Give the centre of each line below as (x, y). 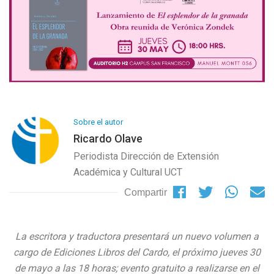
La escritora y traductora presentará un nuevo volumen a (137, 236)
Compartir (146, 192)
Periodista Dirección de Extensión (146, 156)
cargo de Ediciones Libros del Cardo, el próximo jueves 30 (137, 252)
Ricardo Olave (108, 139)
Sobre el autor (98, 122)
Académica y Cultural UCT (128, 172)
